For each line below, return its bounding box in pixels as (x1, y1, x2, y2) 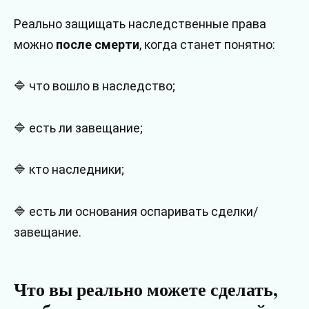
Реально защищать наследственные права (14, 16, 266, 31)
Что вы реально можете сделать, (14, 275, 277, 302)
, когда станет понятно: (139, 37, 275, 52)
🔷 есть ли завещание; (14, 120, 143, 135)
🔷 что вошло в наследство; (14, 79, 175, 94)
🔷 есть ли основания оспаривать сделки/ (14, 203, 258, 219)
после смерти (56, 37, 139, 52)
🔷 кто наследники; (14, 162, 124, 177)
